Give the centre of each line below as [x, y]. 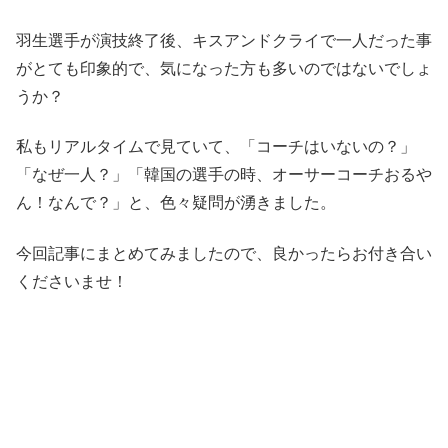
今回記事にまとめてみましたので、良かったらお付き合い [224, 252]
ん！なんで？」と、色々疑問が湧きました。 [176, 202]
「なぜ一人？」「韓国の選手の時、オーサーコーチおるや [224, 174]
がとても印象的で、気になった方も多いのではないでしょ [224, 67]
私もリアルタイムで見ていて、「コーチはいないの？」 [216, 146]
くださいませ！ [72, 280]
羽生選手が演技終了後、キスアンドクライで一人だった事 [224, 39]
